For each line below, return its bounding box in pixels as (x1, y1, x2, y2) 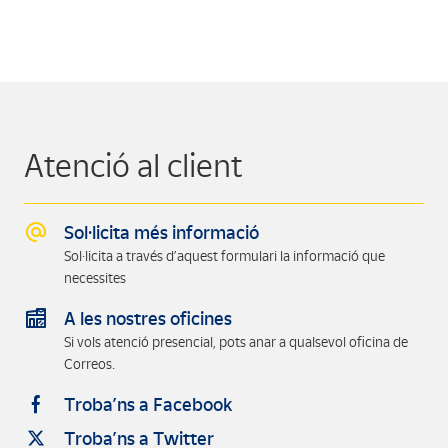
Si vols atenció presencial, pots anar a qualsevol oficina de (64, 334, 408, 351)
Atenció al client (24, 147, 242, 185)
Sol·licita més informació (64, 222, 259, 244)
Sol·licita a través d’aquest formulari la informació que (64, 248, 385, 265)
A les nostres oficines (64, 308, 232, 330)
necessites (64, 270, 126, 287)
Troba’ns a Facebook (64, 394, 232, 416)
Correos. (64, 356, 115, 373)
